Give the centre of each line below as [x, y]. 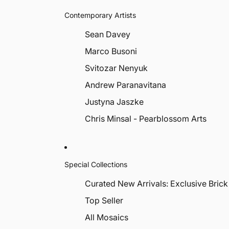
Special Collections [96, 164]
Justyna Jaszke [114, 102]
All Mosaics [107, 217]
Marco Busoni [111, 51]
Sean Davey [108, 34]
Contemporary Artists [100, 15]
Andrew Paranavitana [125, 85]
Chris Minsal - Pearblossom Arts [146, 119]
